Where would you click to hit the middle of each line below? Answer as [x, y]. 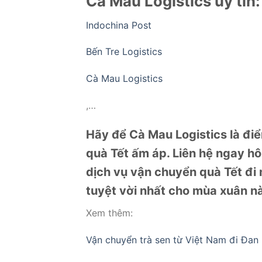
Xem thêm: [109, 213]
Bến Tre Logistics [124, 52]
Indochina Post [119, 25]
